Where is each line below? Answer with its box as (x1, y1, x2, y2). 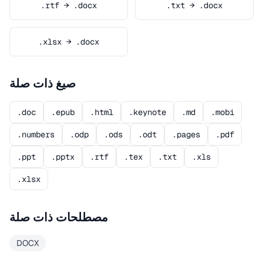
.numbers (17, 129, 55, 140)
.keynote (129, 107, 166, 117)
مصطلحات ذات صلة (9, 210, 108, 225)
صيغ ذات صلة (9, 76, 76, 91)
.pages (172, 129, 200, 140)
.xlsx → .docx (38, 36, 99, 47)
